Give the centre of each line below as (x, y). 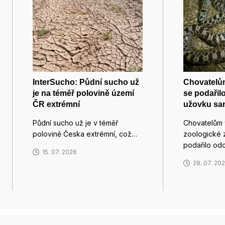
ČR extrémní (56, 104)
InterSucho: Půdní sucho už (86, 82)
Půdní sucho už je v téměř (75, 123)
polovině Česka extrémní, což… (85, 134)
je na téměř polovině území (83, 93)
